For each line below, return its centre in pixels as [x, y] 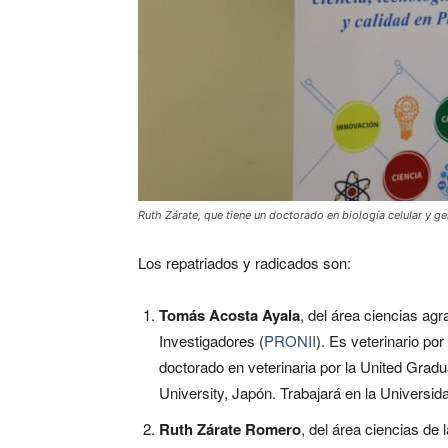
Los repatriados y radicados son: [244, 262]
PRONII [290, 340]
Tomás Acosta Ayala [229, 314]
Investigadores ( [211, 340]
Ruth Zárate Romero [230, 428]
